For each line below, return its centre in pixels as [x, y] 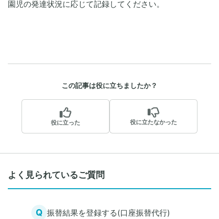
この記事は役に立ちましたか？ [109, 85]
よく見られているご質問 [56, 175]
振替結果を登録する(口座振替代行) [109, 212]
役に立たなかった [153, 122]
